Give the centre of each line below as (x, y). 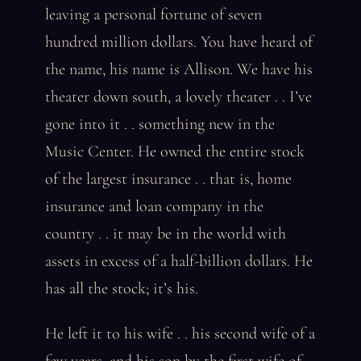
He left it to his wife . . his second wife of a (180, 334)
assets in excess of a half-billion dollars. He (179, 261)
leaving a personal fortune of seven (154, 15)
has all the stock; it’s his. (122, 288)
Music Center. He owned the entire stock (175, 151)
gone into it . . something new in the (160, 124)
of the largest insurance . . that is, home (168, 179)
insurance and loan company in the (154, 206)
